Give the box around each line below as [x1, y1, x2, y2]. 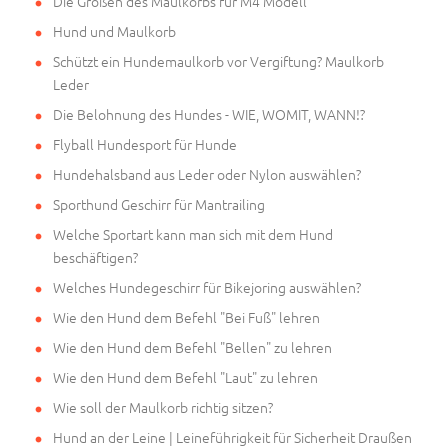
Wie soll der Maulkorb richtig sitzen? [53, 396, 273, 417]
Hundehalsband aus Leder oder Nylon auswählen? [53, 163, 361, 184]
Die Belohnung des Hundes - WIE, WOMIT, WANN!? [53, 103, 365, 124]
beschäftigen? [53, 246, 138, 267]
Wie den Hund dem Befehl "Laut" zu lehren [53, 366, 318, 387]
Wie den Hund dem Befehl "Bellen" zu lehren [53, 336, 332, 357]
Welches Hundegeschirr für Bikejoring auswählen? [53, 276, 361, 297]
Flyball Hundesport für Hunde [53, 133, 237, 154]
